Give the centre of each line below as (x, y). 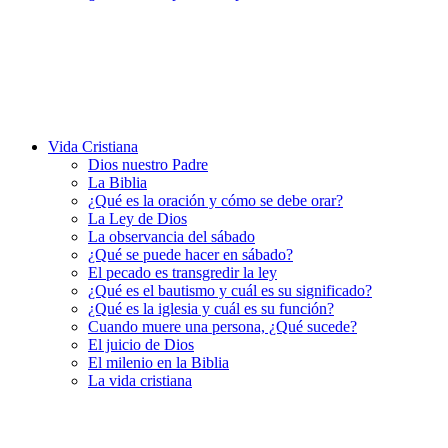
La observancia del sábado (171, 236)
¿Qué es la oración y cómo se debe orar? (215, 200)
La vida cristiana (140, 380)
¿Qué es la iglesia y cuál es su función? (211, 308)
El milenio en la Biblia (158, 362)
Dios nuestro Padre (148, 164)
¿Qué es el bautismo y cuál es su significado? (230, 290)
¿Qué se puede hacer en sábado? (190, 254)
